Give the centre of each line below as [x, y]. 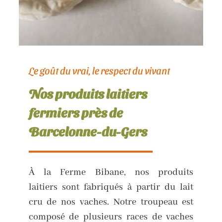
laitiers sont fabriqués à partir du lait [111, 187]
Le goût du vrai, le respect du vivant [99, 71]
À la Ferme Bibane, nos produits [111, 172]
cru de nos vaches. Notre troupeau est [111, 202]
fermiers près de [76, 112]
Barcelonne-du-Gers [88, 131]
